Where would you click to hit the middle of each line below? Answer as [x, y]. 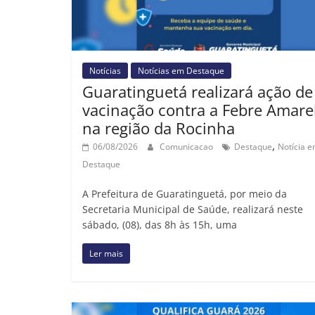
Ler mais [106, 254]
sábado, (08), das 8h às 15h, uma [160, 225]
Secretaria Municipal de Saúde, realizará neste [193, 210]
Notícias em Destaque [181, 71]
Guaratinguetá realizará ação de [198, 92]
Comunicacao [187, 147]
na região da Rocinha [159, 128]
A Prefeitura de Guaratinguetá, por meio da [185, 194]
